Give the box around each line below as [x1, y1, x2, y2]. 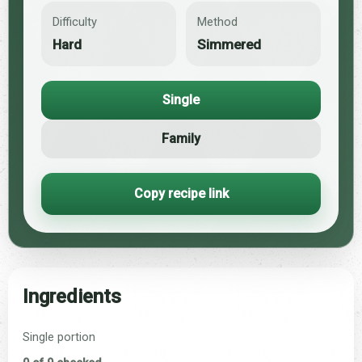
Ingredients [23, 284, 121, 308]
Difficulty [53, 14, 97, 29]
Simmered [197, 36, 261, 53]
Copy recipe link [133, 185, 229, 201]
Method [197, 14, 238, 29]
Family [162, 130, 200, 146]
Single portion [23, 329, 95, 344]
